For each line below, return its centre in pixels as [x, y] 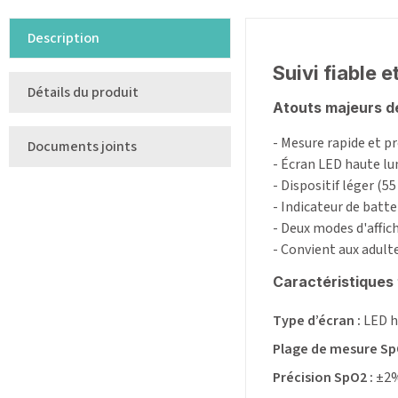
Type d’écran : [317, 321]
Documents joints [82, 147]
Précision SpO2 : [323, 378]
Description [64, 39]
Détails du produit [83, 93]
